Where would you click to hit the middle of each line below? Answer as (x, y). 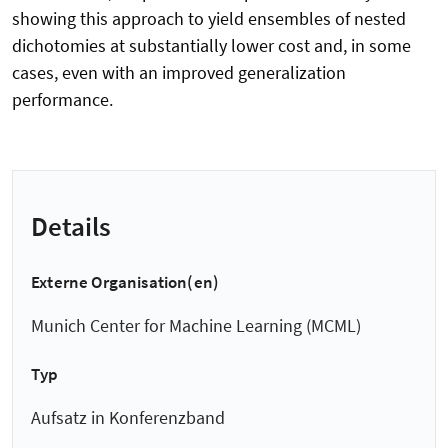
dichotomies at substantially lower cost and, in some (211, 46)
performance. (62, 100)
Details (71, 225)
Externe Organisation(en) (125, 282)
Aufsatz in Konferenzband (128, 417)
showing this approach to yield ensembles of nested (209, 19)
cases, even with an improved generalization (179, 73)
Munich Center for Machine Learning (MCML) (196, 326)
